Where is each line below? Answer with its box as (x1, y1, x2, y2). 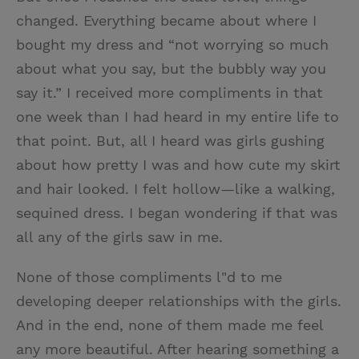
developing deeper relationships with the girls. (16, 292, 341, 310)
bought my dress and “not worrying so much (16, 36, 329, 54)
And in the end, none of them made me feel (16, 317, 323, 334)
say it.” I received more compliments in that (16, 84, 323, 102)
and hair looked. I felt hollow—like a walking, (16, 180, 335, 198)
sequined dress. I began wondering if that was (16, 204, 337, 222)
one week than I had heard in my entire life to (16, 108, 339, 126)
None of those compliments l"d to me (16, 268, 282, 286)
